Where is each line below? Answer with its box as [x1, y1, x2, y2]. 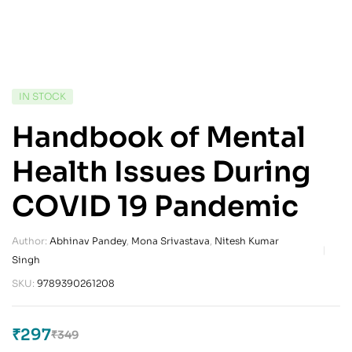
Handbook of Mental [12, 119, 306, 155]
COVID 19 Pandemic [12, 188, 299, 224]
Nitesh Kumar [214, 234, 279, 247]
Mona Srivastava [131, 234, 210, 247]
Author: [12, 234, 49, 247]
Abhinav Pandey [49, 234, 126, 247]
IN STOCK [19, 90, 66, 102]
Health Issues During [12, 153, 311, 189]
